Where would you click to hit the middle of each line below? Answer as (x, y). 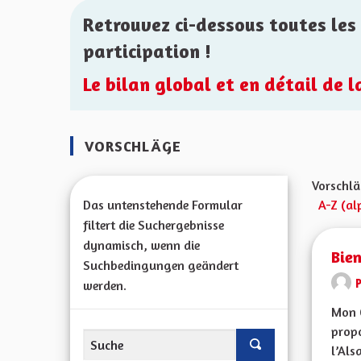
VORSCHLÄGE (131, 146)
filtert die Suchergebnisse (154, 225)
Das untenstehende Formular (163, 205)
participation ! (147, 51)
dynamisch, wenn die (141, 245)
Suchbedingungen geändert (161, 265)
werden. (105, 285)
